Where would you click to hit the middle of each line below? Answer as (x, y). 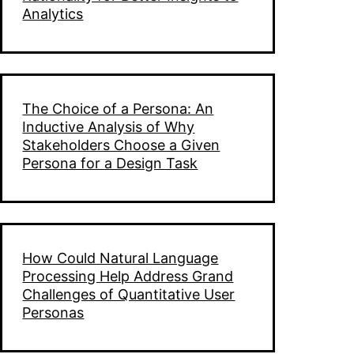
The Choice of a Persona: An (118, 108)
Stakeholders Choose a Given (121, 145)
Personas (53, 312)
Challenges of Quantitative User (129, 294)
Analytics (53, 13)
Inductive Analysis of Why (109, 126)
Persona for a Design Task (110, 163)
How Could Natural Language (121, 258)
